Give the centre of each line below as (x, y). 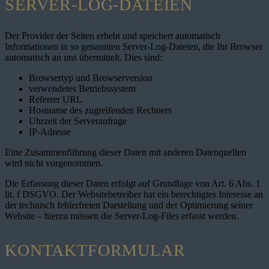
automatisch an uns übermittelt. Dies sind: (83, 58)
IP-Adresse (50, 132)
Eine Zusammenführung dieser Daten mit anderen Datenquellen (125, 153)
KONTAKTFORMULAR (95, 250)
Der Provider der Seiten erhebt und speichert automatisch (113, 36)
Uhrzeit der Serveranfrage (78, 121)
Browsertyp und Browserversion (91, 78)
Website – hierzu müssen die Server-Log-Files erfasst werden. (122, 216)
